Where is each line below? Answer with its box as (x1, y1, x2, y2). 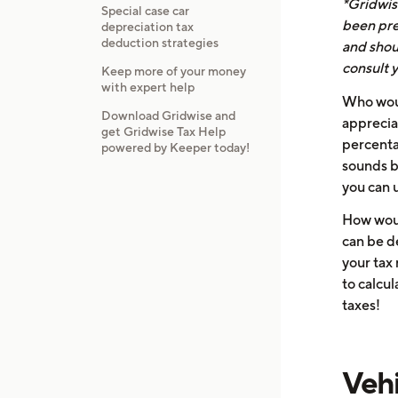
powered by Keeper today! (100, 139, 250, 155)
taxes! (341, 297, 380, 314)
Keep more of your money (100, 64, 246, 79)
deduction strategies (100, 36, 219, 51)
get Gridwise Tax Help (100, 123, 226, 139)
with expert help (100, 80, 195, 95)
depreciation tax (100, 20, 194, 35)
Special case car (100, 4, 189, 19)
